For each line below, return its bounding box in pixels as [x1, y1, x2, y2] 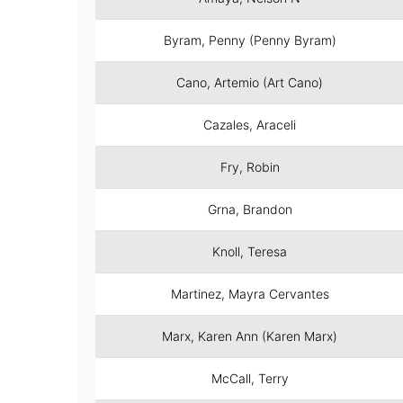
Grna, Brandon [207, 201, 292, 217]
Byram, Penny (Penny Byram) [163, 32, 336, 48]
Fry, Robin [219, 159, 280, 175]
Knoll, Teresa [212, 244, 288, 259]
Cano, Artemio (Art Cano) [176, 75, 324, 90]
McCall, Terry [210, 371, 289, 386]
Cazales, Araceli [203, 117, 297, 132]
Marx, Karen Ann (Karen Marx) [162, 328, 338, 344]
